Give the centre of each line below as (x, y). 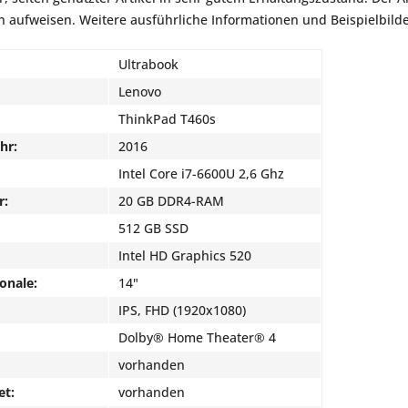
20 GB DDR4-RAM (171, 201)
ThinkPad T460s (167, 119)
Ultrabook (148, 64)
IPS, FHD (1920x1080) (182, 310)
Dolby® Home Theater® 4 (197, 337)
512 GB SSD (153, 228)
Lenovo (140, 92)
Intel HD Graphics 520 (185, 255)
